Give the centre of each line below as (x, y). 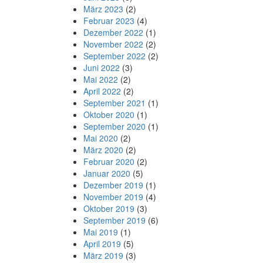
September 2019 (114, 220)
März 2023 (103, 9)
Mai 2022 (101, 80)
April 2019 (102, 244)
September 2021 (114, 103)
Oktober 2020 (109, 115)
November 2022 (113, 44)
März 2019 (103, 256)
